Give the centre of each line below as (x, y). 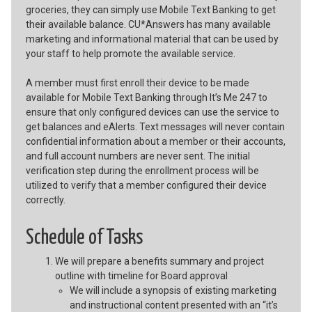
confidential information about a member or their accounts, (155, 141)
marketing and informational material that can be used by (152, 39)
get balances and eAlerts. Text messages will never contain (155, 126)
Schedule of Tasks (84, 237)
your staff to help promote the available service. (130, 53)
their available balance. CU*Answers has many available (148, 24)
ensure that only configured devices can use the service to (152, 112)
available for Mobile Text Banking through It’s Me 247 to (146, 97)
